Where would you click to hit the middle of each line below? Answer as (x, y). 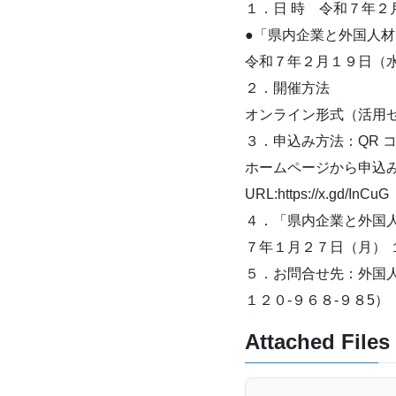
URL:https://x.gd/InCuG (317, 194)
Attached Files (317, 342)
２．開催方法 (287, 88)
